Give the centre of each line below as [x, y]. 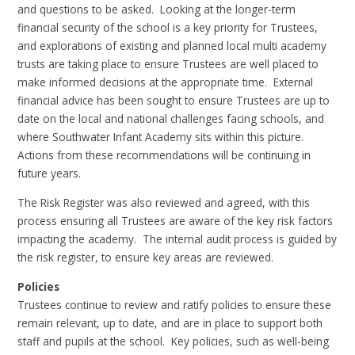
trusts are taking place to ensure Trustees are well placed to [168, 64]
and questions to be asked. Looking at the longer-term [157, 10]
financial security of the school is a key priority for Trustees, [168, 28]
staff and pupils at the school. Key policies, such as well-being [174, 341]
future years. [51, 174]
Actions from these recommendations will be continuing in [164, 155]
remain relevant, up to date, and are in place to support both [170, 323]
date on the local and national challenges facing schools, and [171, 119]
